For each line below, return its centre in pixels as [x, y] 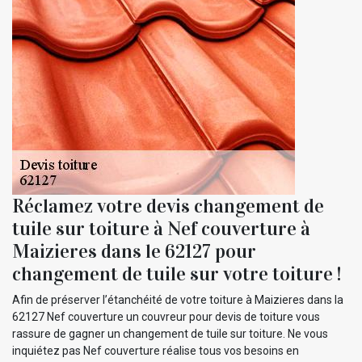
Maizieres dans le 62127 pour [134, 251]
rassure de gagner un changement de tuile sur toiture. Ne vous [170, 333]
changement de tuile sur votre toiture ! [177, 274]
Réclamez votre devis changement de [168, 206]
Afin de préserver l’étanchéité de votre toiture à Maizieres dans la [178, 299]
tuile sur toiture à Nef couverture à [161, 228]
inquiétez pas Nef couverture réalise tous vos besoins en [156, 350]
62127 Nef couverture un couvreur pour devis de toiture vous [166, 316]
